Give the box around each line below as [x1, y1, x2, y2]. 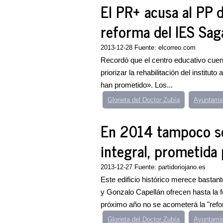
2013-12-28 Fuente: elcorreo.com [101, 44, 196, 51]
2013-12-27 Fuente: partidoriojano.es [101, 163, 206, 171]
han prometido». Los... [101, 81, 173, 89]
